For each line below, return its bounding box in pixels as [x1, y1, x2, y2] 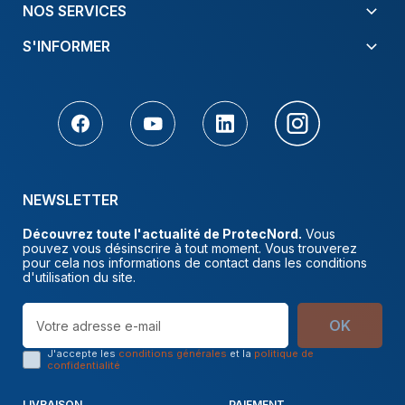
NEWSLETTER [23, 191, 118, 210]
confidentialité [47, 359, 120, 372]
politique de [254, 347, 314, 361]
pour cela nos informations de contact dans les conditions [23, 255, 367, 271]
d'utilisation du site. [23, 269, 136, 286]
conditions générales [118, 347, 227, 361]
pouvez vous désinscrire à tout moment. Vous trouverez [23, 240, 357, 257]
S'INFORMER [23, 37, 110, 56]
